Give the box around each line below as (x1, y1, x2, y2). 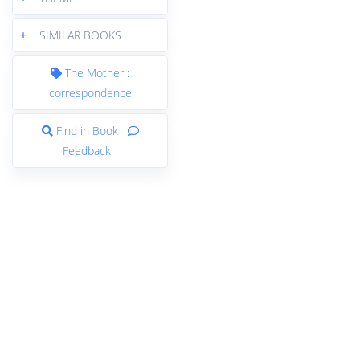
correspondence (48, 84, 132, 100)
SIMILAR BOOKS (39, 27, 121, 43)
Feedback (63, 142, 111, 158)
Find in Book (55, 122, 118, 138)
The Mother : (62, 64, 129, 80)
